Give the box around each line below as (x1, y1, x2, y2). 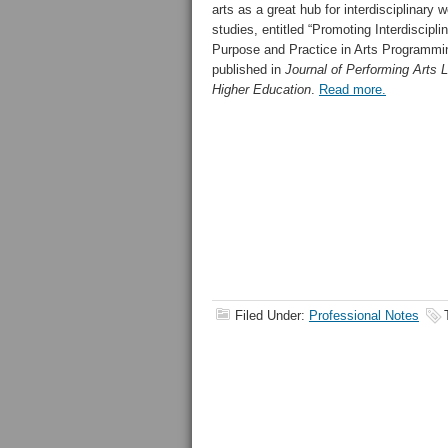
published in (212, 62, 285, 77)
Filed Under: (235, 308, 309, 323)
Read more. (319, 82, 386, 97)
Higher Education (212, 82, 311, 97)
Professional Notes (309, 308, 419, 323)
